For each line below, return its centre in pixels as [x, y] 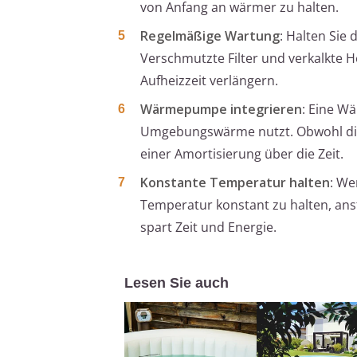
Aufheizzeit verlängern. [209, 81]
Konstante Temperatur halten [235, 183]
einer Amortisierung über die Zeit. [242, 154]
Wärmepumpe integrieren [221, 110]
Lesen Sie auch [177, 283]
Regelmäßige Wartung [210, 36]
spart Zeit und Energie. [208, 228]
